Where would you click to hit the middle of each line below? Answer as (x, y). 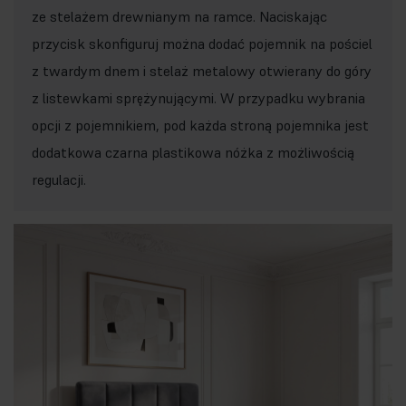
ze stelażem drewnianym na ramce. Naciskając (179, 16)
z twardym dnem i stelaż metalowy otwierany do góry (202, 71)
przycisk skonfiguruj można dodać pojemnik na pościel (202, 43)
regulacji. (61, 179)
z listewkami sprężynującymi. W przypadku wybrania (198, 98)
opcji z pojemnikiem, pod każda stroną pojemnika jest (200, 125)
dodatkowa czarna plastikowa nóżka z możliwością (193, 152)
